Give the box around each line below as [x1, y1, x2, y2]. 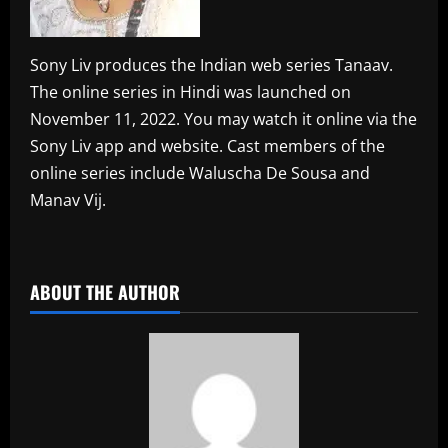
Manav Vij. [30, 188, 106, 211]
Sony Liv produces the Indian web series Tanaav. [30, 53, 393, 76]
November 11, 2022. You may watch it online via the [30, 107, 417, 130]
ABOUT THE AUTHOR [30, 278, 180, 305]
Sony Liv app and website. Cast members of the [30, 134, 385, 157]
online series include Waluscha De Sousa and [30, 161, 370, 184]
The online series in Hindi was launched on [30, 80, 351, 103]
